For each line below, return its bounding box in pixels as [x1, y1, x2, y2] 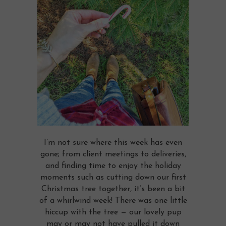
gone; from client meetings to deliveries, [40, 150, 186, 158]
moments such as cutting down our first [40, 173, 186, 182]
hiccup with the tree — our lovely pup [44, 208, 182, 216]
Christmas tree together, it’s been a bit [41, 185, 185, 193]
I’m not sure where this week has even [44, 138, 182, 147]
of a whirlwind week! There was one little [39, 196, 187, 205]
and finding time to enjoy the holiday [45, 161, 181, 170]
